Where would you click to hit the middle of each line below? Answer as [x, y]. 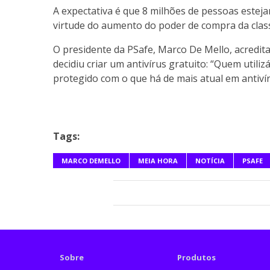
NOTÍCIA [210, 161]
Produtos [197, 258]
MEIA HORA [158, 161]
